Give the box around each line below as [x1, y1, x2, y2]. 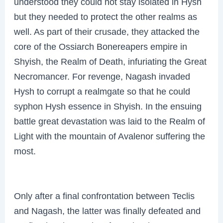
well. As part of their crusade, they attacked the [14, 26, 200, 37]
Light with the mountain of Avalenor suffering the [14, 131, 206, 142]
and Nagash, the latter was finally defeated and [14, 206, 201, 217]
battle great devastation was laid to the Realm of [14, 116, 206, 127]
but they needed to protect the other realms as [14, 11, 198, 22]
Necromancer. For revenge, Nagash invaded [14, 71, 191, 82]
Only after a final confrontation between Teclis [14, 191, 195, 202]
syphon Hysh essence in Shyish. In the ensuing [14, 101, 202, 112]
